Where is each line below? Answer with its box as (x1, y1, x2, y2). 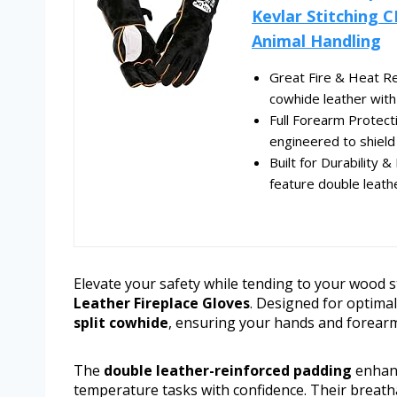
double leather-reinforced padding (104, 361, 352, 381)
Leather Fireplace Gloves (74, 293, 250, 314)
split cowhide (74, 313, 168, 333)
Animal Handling (252, 30, 381, 52)
